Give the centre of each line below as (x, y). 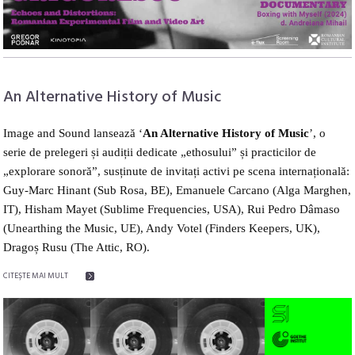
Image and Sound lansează (71, 133)
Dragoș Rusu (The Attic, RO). (77, 247)
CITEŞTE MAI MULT (36, 275)
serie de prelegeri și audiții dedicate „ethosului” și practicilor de (160, 152)
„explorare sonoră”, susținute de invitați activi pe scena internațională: (177, 171)
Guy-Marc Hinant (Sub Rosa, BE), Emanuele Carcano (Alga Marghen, (177, 190)
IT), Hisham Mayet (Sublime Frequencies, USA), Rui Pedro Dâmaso (172, 209)
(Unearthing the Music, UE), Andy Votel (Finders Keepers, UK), (162, 228)
